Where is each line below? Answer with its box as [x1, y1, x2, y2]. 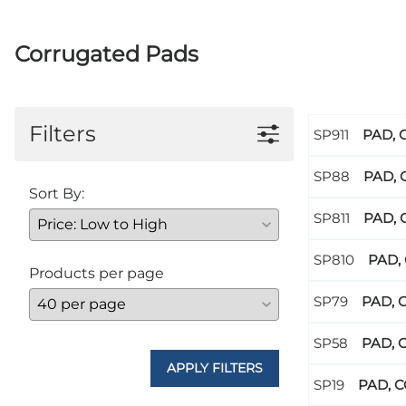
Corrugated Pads [14, 41, 198, 68]
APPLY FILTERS [167, 360, 263, 377]
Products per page [29, 265, 164, 283]
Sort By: [29, 185, 84, 203]
